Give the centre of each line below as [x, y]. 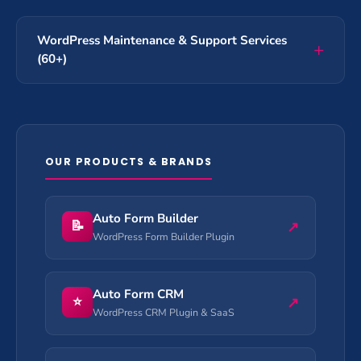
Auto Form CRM [138, 294]
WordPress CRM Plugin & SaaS [164, 312]
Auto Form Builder [145, 218]
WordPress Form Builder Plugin [164, 236]
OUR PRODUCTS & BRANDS [129, 161]
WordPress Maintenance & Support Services [162, 40]
